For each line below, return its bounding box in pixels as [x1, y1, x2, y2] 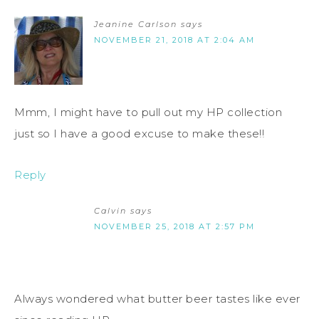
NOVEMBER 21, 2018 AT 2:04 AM [94, 35, 255, 46]
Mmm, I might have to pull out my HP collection [14, 105, 282, 120]
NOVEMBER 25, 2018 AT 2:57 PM [94, 221, 255, 232]
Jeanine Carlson [94, 19, 177, 30]
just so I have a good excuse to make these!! [14, 127, 264, 141]
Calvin [94, 206, 127, 216]
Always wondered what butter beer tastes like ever [14, 292, 300, 306]
